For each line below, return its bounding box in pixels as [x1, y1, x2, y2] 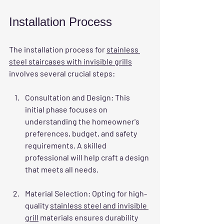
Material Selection [25, 188, 88, 198]
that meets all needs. [25, 164, 98, 174]
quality [25, 200, 50, 210]
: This [111, 92, 131, 102]
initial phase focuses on [25, 104, 109, 114]
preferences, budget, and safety [25, 128, 138, 138]
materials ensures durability [38, 212, 139, 222]
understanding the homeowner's [25, 116, 141, 126]
